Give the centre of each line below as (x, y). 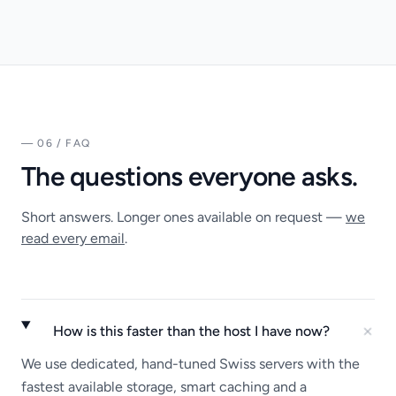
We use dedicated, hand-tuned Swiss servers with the (190, 363)
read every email (73, 238)
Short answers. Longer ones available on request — (183, 217)
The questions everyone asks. (189, 176)
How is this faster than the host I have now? (191, 331)
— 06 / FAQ (56, 143)
